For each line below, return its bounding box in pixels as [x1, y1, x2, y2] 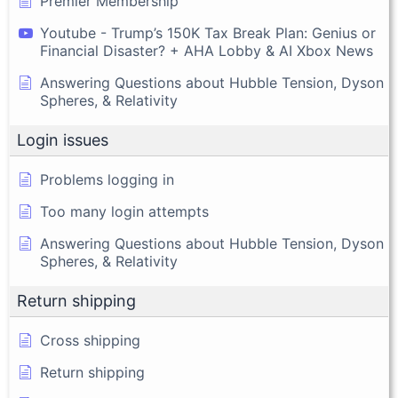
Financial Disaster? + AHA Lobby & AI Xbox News [40, 42, 373, 60]
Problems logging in [40, 171, 174, 189]
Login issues [17, 131, 108, 150]
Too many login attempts [40, 203, 209, 221]
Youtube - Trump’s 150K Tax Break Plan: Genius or [40, 24, 376, 43]
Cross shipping [40, 331, 140, 350]
